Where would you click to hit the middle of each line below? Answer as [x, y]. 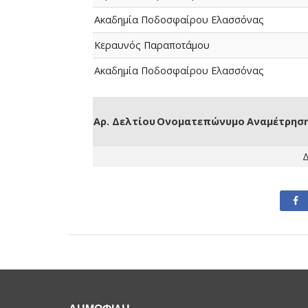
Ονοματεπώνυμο [201, 121]
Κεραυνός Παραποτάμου [152, 45]
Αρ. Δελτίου [124, 121]
